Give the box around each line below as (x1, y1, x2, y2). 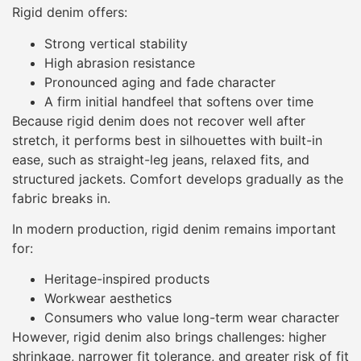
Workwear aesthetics (44, 290, 172, 307)
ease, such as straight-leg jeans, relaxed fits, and (12, 151, 309, 168)
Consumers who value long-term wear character (44, 309, 339, 326)
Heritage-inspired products (44, 271, 210, 288)
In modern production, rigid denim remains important (12, 220, 336, 237)
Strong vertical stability (44, 35, 188, 52)
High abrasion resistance (44, 54, 195, 71)
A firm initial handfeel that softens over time (44, 93, 313, 110)
